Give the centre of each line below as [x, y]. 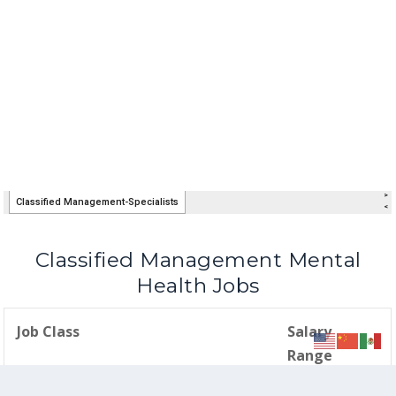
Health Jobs [198, 285]
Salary [310, 331]
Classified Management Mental [198, 259]
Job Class [49, 331]
